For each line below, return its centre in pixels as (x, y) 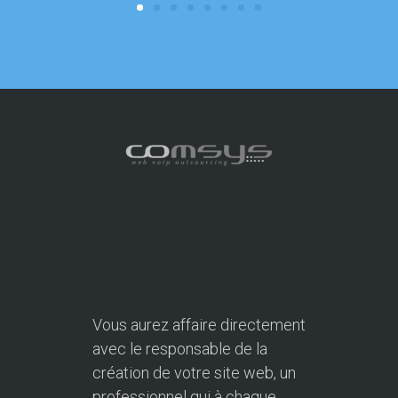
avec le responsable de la (180, 349)
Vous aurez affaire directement (199, 325)
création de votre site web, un (194, 373)
